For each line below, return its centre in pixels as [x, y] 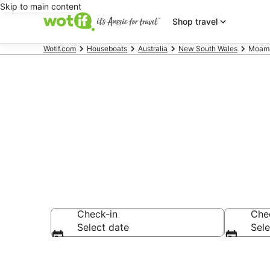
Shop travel [195, 21]
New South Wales [208, 49]
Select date [103, 227]
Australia [153, 49]
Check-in [97, 214]
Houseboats [107, 49]
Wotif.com [60, 49]
